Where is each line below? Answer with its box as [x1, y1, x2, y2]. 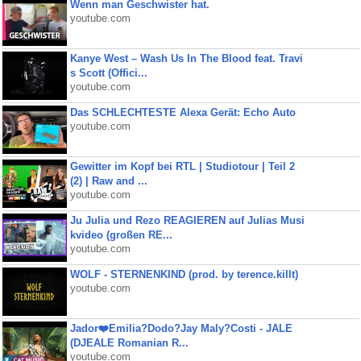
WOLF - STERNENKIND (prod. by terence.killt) [69, 268, 298, 280]
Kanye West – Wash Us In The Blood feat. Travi [69, 52, 303, 64]
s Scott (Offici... [69, 67, 147, 79]
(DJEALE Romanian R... [69, 337, 189, 349]
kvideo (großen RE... [69, 229, 172, 241]
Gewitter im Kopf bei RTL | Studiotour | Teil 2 [69, 160, 295, 172]
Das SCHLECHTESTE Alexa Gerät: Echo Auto [69, 106, 296, 118]
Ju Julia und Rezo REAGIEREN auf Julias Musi [69, 214, 305, 226]
